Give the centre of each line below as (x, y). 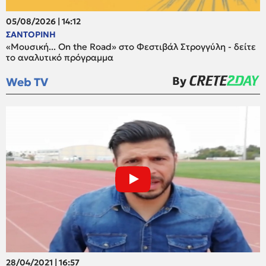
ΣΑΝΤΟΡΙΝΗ (31, 35)
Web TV (27, 82)
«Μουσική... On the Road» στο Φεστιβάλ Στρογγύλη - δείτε (131, 47)
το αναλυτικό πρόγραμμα (60, 58)
